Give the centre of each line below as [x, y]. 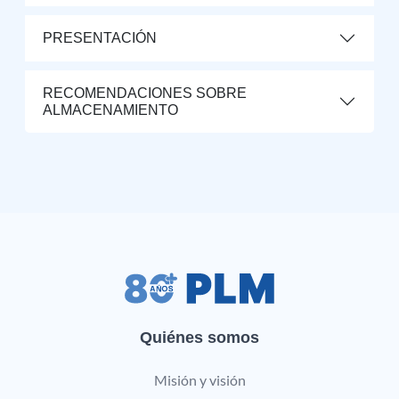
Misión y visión [199, 379]
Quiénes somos [199, 337]
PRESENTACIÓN [100, 38]
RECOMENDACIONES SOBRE [145, 93]
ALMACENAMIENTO [110, 110]
